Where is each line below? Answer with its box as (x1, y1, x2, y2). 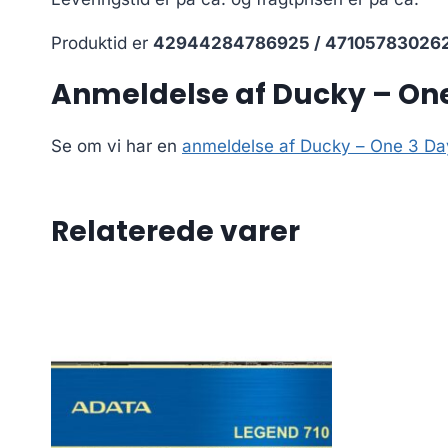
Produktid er (51, 32, 153, 53)
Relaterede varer (51, 211, 300, 251)
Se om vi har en (51, 135, 182, 156)
